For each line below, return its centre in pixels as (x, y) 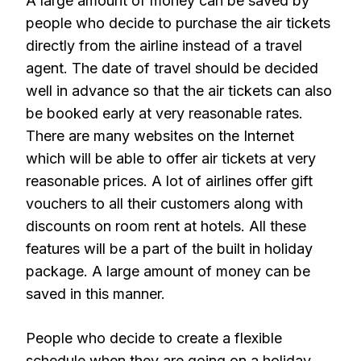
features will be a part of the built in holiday (169, 249)
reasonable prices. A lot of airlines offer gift (169, 181)
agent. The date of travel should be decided (172, 68)
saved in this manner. (95, 294)
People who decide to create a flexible (154, 338)
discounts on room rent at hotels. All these (166, 226)
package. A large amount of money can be (168, 271)
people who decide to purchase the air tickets (178, 23)
